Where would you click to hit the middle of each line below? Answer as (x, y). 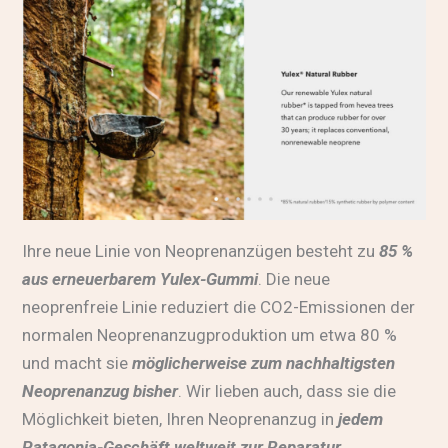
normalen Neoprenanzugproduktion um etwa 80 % (210, 334)
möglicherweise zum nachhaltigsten (264, 362)
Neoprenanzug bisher (100, 390)
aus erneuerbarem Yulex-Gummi (140, 278)
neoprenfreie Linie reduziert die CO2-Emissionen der (219, 306)
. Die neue (294, 278)
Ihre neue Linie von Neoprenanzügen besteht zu (201, 250)
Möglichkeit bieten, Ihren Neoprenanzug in (180, 418)
